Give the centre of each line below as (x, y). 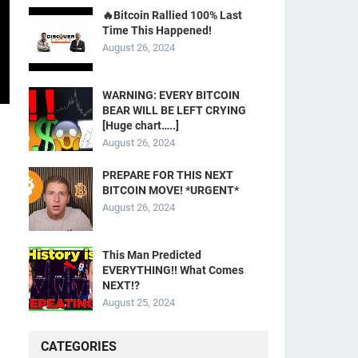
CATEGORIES (79, 346)
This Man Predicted (152, 255)
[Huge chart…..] (141, 125)
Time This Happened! (157, 30)
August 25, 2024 (139, 302)
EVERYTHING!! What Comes (173, 270)
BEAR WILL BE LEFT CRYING (174, 110)
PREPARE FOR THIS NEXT (168, 175)
